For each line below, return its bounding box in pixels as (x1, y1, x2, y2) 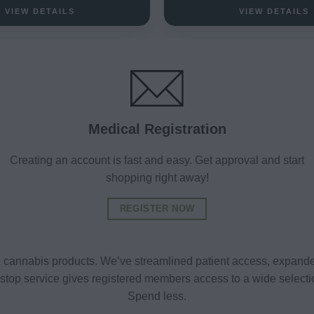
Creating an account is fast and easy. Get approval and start (10, 153, 304, 166)
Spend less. (128, 289, 186, 302)
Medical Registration (88, 121, 226, 137)
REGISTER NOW (119, 203, 195, 214)
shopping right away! (105, 171, 209, 184)
